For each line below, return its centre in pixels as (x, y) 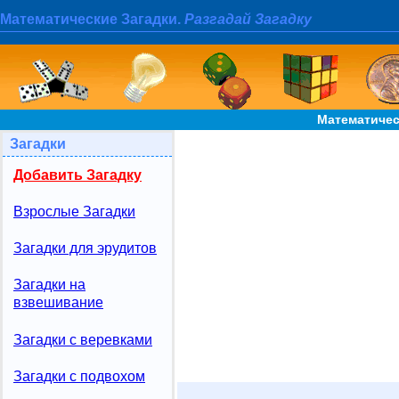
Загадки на (49, 285)
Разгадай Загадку (248, 20)
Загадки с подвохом (79, 376)
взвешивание (58, 303)
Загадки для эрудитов (85, 248)
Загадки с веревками (83, 339)
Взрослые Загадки (74, 212)
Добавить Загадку (77, 175)
